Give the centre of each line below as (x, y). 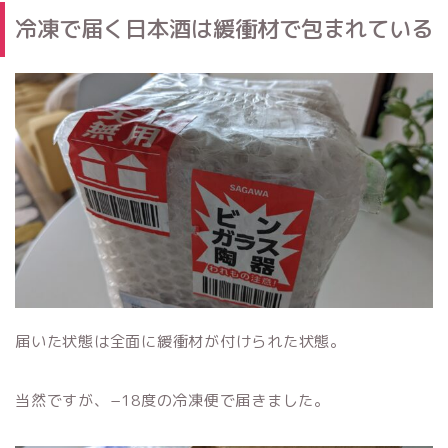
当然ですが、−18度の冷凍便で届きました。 (172, 401)
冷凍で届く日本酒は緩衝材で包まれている (224, 29)
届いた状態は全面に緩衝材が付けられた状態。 (180, 342)
